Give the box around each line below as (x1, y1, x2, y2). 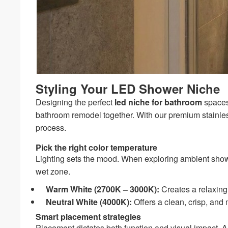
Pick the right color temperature (36, 141, 158, 153)
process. (36, 121, 67, 133)
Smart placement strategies (36, 210, 141, 222)
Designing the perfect (36, 96, 115, 108)
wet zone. (36, 165, 71, 177)
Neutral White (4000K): (46, 195, 132, 208)
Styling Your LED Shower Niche (36, 79, 220, 97)
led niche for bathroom (115, 96, 203, 108)
